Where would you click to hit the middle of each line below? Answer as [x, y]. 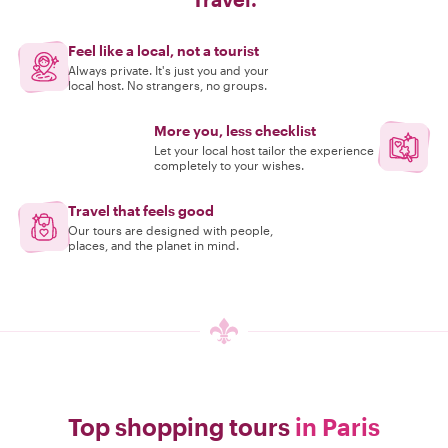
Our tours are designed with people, [170, 230]
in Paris [337, 426]
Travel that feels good [141, 210]
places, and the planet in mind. [153, 245]
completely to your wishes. [229, 165]
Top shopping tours [181, 426]
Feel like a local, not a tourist [163, 50]
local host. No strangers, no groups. [167, 85]
